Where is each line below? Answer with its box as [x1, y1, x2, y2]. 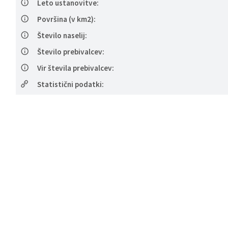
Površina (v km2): [37, 14, 96, 24]
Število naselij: [37, 31, 87, 40]
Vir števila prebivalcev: [37, 63, 114, 73]
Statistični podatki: [37, 79, 104, 89]
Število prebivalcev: [37, 47, 104, 56]
